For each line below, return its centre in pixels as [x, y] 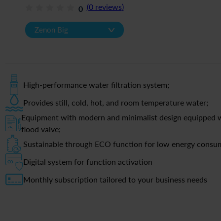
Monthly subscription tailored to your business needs [115, 179]
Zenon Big [51, 30]
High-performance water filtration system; [96, 85]
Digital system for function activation [88, 162]
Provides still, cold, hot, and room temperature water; [115, 102]
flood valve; [41, 129]
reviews [108, 7]
